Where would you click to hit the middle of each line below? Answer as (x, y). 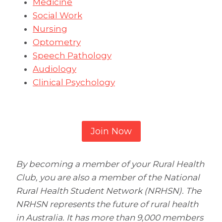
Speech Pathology (72, 55)
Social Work (57, 15)
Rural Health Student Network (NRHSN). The (109, 191)
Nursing (50, 29)
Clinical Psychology (74, 82)
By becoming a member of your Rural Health (110, 164)
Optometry (57, 42)
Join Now (111, 132)
